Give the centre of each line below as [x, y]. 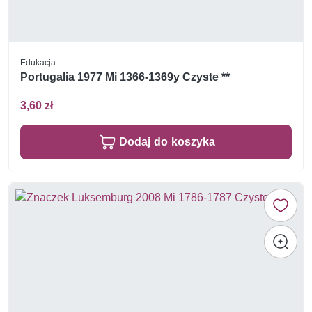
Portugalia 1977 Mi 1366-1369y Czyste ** [125, 77]
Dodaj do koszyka [167, 141]
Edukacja [38, 62]
